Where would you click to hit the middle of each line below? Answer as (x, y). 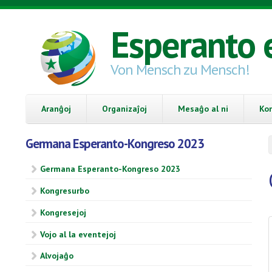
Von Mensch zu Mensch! (180, 70)
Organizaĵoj (124, 108)
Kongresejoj (63, 212)
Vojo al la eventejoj (78, 234)
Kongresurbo (65, 191)
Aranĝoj (56, 108)
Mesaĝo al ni (203, 108)
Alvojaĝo (57, 256)
